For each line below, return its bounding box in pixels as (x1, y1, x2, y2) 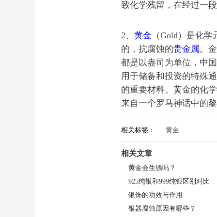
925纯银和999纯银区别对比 (128, 178, 210, 185)
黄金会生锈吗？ (128, 164, 176, 171)
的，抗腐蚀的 (121, 44, 173, 54)
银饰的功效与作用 (128, 191, 183, 199)
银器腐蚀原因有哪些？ (128, 205, 196, 212)
